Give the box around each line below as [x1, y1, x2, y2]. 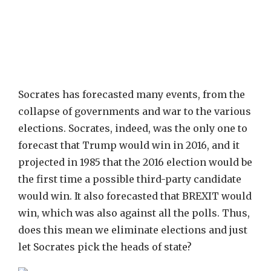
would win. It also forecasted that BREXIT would [18, 190, 252, 202]
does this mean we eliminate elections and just [18, 224, 247, 236]
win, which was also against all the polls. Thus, [18, 207, 250, 219]
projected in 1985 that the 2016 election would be [18, 156, 252, 168]
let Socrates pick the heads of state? [18, 241, 192, 253]
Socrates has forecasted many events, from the [18, 88, 245, 100]
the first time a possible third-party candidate [18, 173, 241, 185]
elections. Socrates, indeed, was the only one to [18, 122, 247, 134]
